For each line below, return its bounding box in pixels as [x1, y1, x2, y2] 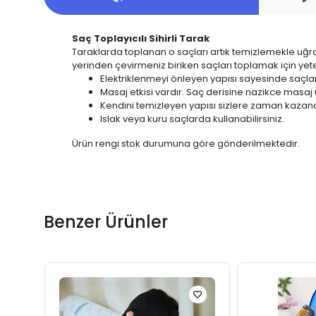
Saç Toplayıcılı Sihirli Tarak [72, 31, 209, 45]
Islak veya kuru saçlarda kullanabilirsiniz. [100, 111, 284, 126]
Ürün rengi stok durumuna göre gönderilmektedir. [72, 136, 300, 150]
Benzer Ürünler [44, 209, 168, 233]
